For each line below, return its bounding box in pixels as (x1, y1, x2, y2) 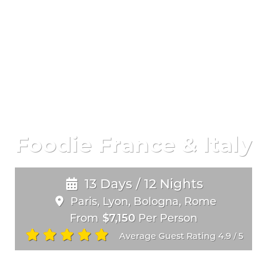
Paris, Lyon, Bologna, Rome (70, 194, 216, 208)
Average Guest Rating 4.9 (119, 231, 234, 242)
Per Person (135, 211, 198, 225)
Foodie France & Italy (15, 131, 252, 157)
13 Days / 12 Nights (85, 175, 204, 191)
